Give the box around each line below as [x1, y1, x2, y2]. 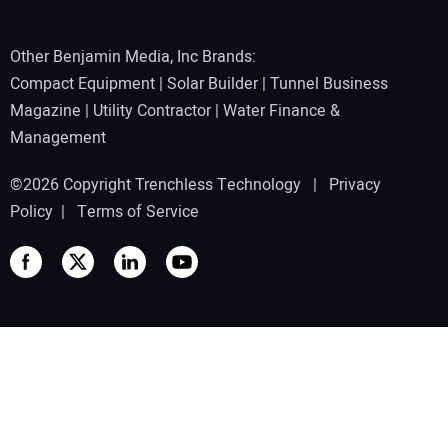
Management [10, 126, 106, 151]
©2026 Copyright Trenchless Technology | [10, 173, 329, 198]
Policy [10, 200, 53, 225]
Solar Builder [167, 72, 258, 97]
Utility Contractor [93, 99, 211, 124]
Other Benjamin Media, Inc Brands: [10, 45, 256, 70]
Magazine [10, 99, 81, 124]
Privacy [329, 173, 381, 198]
